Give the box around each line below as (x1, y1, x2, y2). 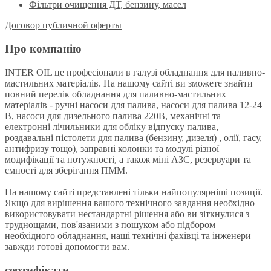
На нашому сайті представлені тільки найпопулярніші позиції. (5, 186, 263, 197)
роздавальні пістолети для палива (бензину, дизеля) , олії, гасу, (5, 132, 262, 143)
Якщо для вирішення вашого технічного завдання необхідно (5, 197, 255, 208)
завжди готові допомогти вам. (5, 241, 129, 252)
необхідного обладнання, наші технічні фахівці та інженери (5, 230, 251, 241)
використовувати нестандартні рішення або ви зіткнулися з (5, 208, 249, 219)
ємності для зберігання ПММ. (5, 165, 128, 175)
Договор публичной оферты (5, 20, 122, 31)
